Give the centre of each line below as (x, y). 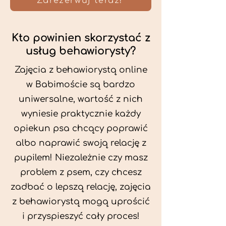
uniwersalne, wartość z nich (81, 99)
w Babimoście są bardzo (81, 84)
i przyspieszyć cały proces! (81, 216)
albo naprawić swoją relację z (81, 143)
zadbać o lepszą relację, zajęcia (81, 187)
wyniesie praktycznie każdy (81, 114)
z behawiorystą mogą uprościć (81, 202)
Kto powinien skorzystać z (81, 38)
